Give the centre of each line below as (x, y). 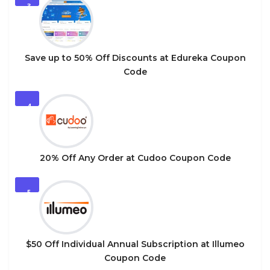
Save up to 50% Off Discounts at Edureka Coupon (135, 58)
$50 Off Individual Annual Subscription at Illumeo (135, 244)
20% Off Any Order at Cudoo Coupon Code (135, 158)
